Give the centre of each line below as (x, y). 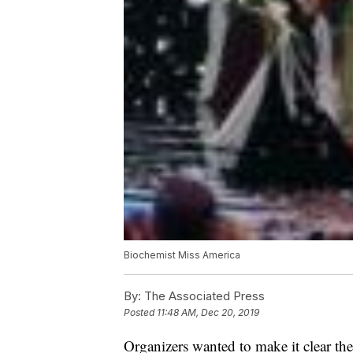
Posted (140, 313)
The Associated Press (203, 296)
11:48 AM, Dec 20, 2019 (208, 313)
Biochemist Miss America (182, 255)
